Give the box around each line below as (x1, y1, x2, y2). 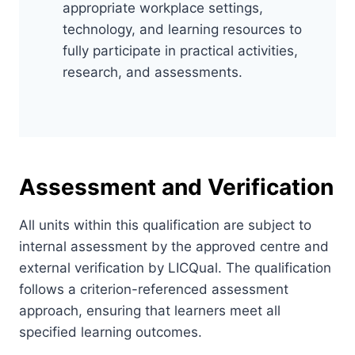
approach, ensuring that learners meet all (19, 302, 281, 319)
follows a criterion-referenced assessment (19, 281, 288, 297)
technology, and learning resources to (63, 21, 302, 37)
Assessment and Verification (19, 173, 334, 200)
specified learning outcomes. (19, 323, 202, 340)
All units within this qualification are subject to (19, 216, 311, 233)
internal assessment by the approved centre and (19, 238, 329, 254)
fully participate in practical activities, (63, 42, 298, 59)
